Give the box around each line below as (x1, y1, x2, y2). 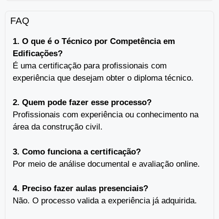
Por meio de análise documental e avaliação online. (13, 159, 200, 169)
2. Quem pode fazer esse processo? (13, 98, 152, 108)
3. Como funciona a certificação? (13, 147, 141, 156)
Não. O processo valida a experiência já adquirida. (13, 196, 197, 206)
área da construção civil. (13, 122, 103, 132)
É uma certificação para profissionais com (13, 61, 167, 70)
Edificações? (13, 48, 63, 58)
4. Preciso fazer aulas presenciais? (13, 184, 148, 194)
